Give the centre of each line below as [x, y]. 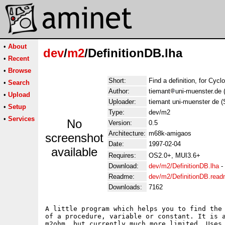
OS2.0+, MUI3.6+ [175, 155]
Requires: [122, 155]
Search [19, 83]
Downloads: [125, 187]
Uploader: [122, 102]
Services [21, 119]
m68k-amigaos [170, 133]
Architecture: [127, 133]
